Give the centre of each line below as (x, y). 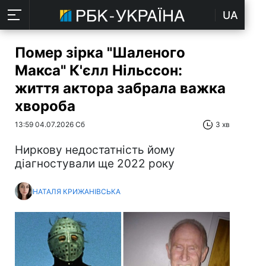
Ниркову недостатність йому (95, 150)
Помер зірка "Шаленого (100, 53)
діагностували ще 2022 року (95, 164)
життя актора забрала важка (120, 88)
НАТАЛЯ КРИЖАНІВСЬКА (77, 191)
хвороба (45, 106)
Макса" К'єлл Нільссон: (99, 70)
